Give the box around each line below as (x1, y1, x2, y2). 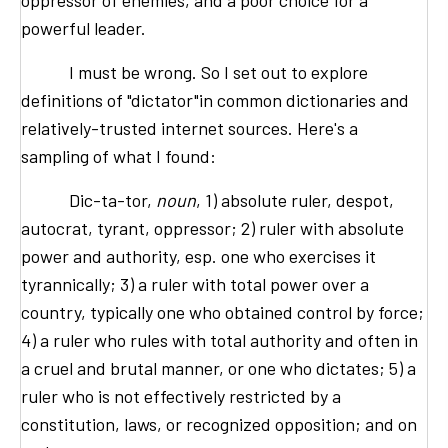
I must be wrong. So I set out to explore (21, 61, 368, 84)
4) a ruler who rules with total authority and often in (21, 329, 418, 352)
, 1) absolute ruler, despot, (196, 189, 394, 212)
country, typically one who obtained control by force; (21, 301, 424, 324)
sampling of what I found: (21, 145, 216, 168)
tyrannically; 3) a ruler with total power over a (21, 273, 369, 296)
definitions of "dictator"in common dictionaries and (21, 89, 409, 112)
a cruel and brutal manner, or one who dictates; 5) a (21, 357, 416, 380)
